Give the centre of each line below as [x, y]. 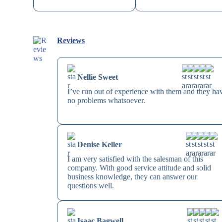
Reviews [71, 41]
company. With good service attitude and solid [139, 168]
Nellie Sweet [98, 77]
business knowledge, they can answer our [133, 177]
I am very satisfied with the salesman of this [136, 159]
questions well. [91, 186]
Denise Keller [100, 145]
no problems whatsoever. [107, 101]
